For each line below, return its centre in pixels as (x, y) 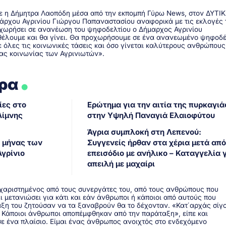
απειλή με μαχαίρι (121, 163)
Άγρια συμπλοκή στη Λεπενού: (144, 132)
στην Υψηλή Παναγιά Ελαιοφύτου (151, 115)
